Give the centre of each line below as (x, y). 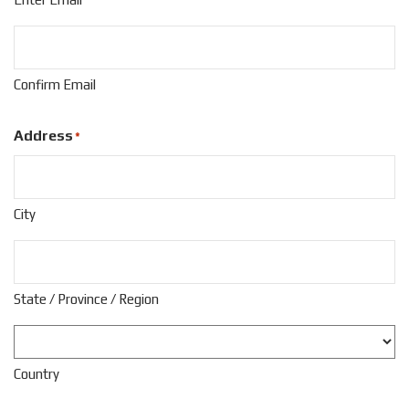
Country (37, 374)
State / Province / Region (86, 299)
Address (43, 136)
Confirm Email (55, 84)
